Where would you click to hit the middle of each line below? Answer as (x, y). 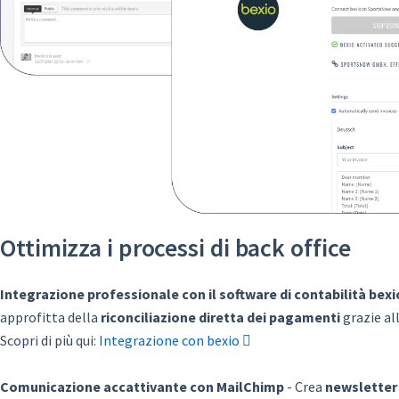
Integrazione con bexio (171, 341)
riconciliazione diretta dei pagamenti (220, 318)
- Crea (305, 387)
